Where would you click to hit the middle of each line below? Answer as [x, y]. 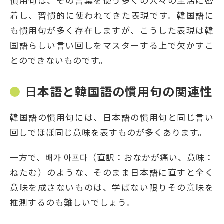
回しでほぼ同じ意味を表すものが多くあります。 [108, 132]
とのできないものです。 [59, 60]
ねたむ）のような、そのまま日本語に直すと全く [112, 172]
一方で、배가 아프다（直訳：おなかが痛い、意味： [112, 157]
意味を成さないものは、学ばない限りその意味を [112, 187]
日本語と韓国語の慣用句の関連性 [119, 91]
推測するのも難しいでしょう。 [73, 202]
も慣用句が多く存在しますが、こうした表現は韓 [112, 30]
